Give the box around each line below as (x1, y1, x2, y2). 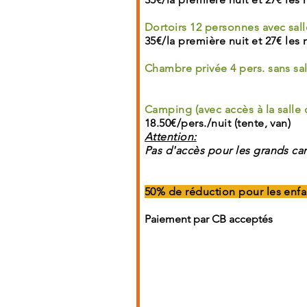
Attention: (145, 130, 197, 143)
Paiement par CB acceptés (145, 212, 273, 225)
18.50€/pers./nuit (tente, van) (145, 116, 291, 130)
